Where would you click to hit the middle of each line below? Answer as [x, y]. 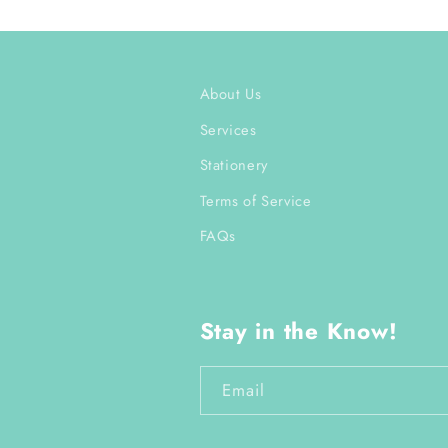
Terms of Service [255, 200]
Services [228, 129]
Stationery [233, 165]
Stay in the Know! [298, 331]
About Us [230, 94]
